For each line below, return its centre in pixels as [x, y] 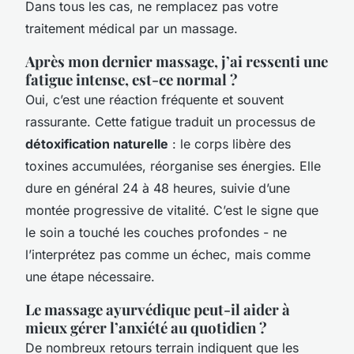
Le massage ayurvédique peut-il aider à [158, 309]
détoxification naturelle [97, 143]
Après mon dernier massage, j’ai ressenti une [177, 61]
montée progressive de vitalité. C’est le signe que [172, 210]
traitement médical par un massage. [132, 28]
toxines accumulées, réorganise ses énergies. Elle [173, 166]
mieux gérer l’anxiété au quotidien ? [146, 327]
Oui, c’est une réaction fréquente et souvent [154, 99]
